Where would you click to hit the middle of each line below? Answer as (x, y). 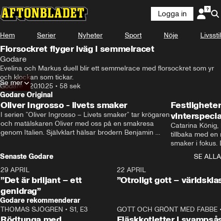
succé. (181, 161)
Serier (46, 35)
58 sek (70, 86)
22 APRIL (131, 170)
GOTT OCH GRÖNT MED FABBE (167, 209)
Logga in (172, 14)
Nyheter (90, 35)
